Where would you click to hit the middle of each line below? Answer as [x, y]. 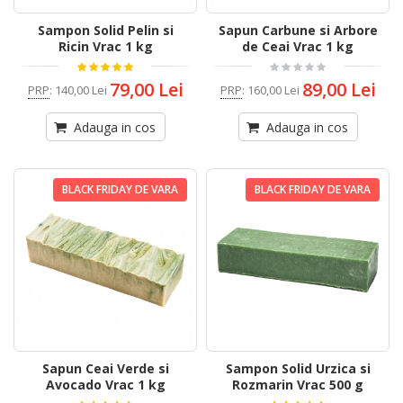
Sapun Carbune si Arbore [298, 31]
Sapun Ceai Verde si [105, 369]
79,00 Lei [146, 90]
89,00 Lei [339, 90]
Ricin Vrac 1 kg [105, 47]
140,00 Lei [81, 90]
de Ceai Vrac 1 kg [298, 47]
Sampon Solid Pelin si [105, 31]
